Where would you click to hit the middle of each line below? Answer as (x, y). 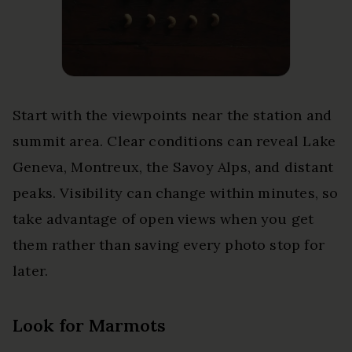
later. (31, 270)
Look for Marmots (89, 325)
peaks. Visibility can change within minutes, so (176, 192)
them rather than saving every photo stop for (169, 244)
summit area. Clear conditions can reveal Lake (174, 141)
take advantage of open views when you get (163, 218)
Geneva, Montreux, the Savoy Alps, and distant (173, 167)
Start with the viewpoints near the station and (172, 115)
